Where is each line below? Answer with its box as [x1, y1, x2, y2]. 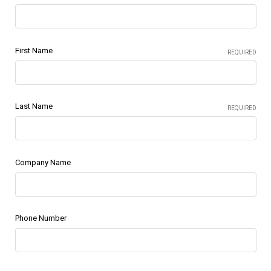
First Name [15, 45, 53, 55]
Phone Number [15, 214, 67, 223]
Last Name [15, 102, 53, 111]
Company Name [15, 157, 71, 167]
